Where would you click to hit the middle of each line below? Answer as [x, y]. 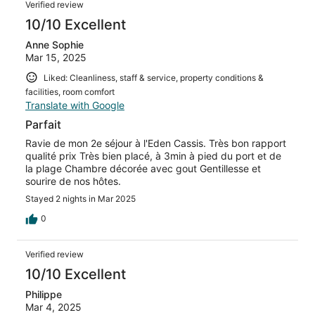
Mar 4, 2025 [53, 307]
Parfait [43, 125]
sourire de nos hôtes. [73, 181]
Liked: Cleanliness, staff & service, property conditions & [154, 77]
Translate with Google [75, 105]
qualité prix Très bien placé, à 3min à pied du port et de [153, 156]
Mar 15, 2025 [56, 57]
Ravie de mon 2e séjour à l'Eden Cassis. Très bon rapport [156, 143]
